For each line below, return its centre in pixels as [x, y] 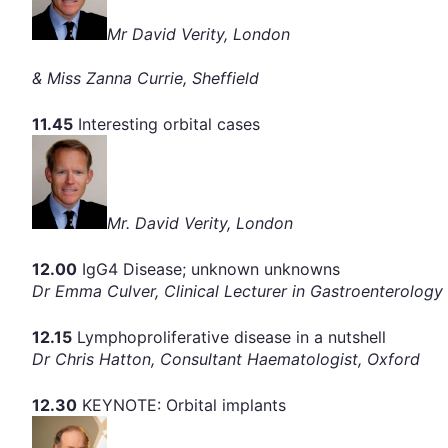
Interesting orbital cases [166, 124]
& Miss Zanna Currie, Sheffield [145, 78]
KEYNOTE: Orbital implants [181, 404]
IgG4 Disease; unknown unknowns [208, 268]
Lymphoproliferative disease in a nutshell [229, 336]
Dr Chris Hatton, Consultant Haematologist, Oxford [226, 358]
